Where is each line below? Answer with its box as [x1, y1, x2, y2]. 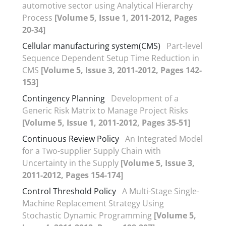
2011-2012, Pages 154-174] [22, 169, 123, 181]
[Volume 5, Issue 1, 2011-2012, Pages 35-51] [22, 117, 190, 128]
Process [22, 12, 54, 23]
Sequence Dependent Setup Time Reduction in [22, 52, 199, 64]
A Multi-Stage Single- [122, 185, 199, 197]
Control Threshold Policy [22, 185, 116, 197]
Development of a [111, 92, 179, 104]
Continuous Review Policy [22, 133, 119, 144]
